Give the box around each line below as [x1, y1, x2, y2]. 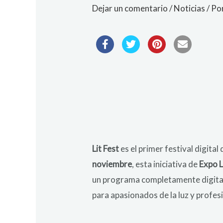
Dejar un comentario [92, 3, 168, 14]
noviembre [92, 159, 132, 170]
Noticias [174, 3, 206, 14]
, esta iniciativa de [132, 159, 200, 170]
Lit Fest [92, 143, 119, 154]
